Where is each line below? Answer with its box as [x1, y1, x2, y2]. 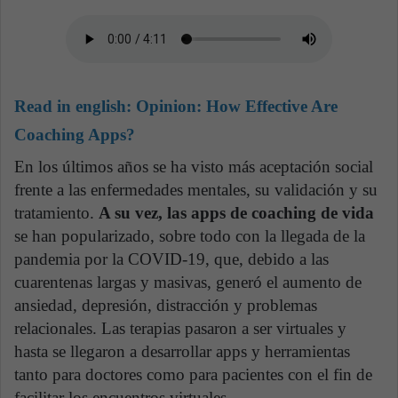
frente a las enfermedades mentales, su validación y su [14, 179, 378, 199]
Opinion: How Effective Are [136, 97, 338, 116]
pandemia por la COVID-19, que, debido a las [14, 249, 329, 268]
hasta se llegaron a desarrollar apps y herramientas [14, 341, 350, 361]
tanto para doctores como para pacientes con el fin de [14, 364, 372, 384]
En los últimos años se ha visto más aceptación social [14, 156, 373, 176]
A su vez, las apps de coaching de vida [99, 203, 374, 222]
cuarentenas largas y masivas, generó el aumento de [14, 272, 362, 291]
